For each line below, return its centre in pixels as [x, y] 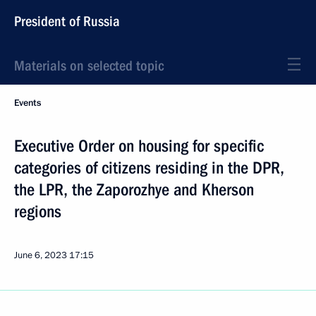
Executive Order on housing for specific [139, 146]
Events [28, 103]
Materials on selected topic [89, 66]
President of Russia [67, 21]
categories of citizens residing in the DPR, [149, 168]
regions [38, 212]
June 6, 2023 [41, 255]
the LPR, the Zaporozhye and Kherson [134, 190]
